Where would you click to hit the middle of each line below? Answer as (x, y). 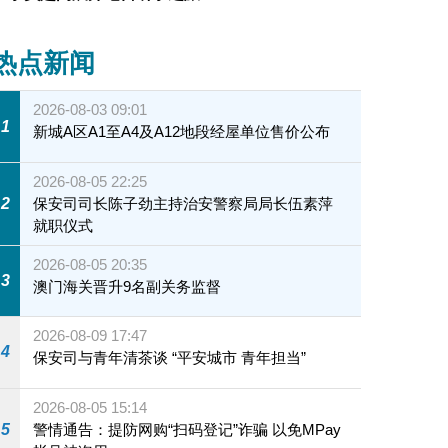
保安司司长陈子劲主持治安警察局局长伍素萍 (183, 203)
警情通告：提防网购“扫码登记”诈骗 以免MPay (187, 429)
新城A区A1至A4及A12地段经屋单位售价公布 (182, 132)
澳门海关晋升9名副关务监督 (127, 286)
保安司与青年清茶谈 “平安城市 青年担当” (239, 358)
